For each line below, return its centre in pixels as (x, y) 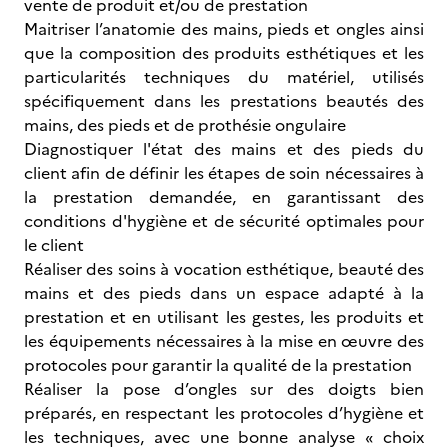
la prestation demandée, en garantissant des (224, 197)
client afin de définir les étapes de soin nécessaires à (224, 173)
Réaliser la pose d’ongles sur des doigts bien (224, 389)
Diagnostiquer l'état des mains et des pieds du (224, 149)
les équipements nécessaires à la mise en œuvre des (224, 341)
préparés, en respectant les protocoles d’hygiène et (224, 413)
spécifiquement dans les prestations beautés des (224, 101)
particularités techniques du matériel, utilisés (224, 77)
